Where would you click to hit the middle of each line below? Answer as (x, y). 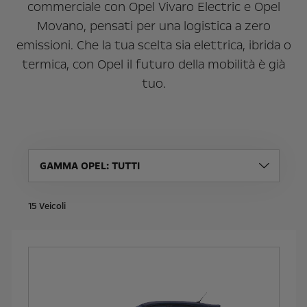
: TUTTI (123, 166)
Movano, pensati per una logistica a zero (153, 26)
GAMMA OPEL (73, 166)
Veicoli (52, 206)
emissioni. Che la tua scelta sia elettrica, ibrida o (153, 45)
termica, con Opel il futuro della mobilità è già (153, 64)
